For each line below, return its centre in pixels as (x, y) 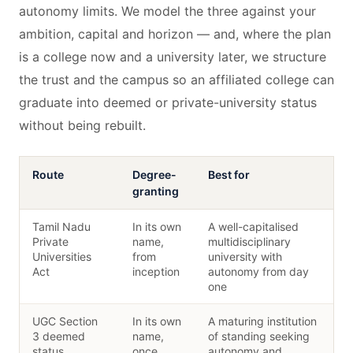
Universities (62, 256)
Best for (229, 175)
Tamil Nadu (61, 227)
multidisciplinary (249, 242)
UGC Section (65, 321)
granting (156, 191)
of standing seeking (259, 336)
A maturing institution (262, 321)
